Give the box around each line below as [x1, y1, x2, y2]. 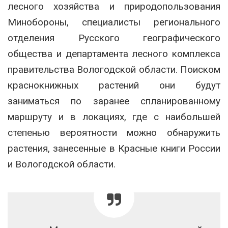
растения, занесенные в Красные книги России [8, 142, 220, 154]
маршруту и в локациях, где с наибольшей [8, 110, 220, 123]
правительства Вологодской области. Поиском [8, 63, 220, 75]
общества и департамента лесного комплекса [8, 47, 220, 60]
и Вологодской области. [8, 158, 116, 170]
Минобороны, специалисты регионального [8, 16, 220, 28]
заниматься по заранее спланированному [8, 95, 220, 107]
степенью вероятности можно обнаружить [8, 126, 220, 138]
